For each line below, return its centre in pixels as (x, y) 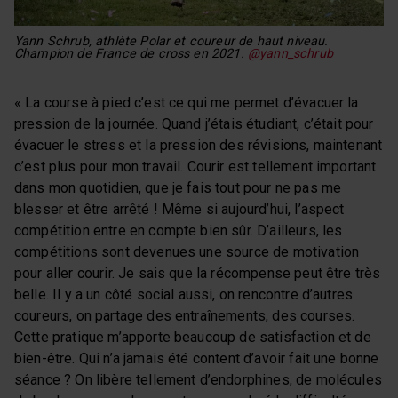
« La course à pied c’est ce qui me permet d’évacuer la (187, 102)
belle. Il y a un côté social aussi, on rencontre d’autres (184, 294)
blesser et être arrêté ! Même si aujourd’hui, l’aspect (179, 209)
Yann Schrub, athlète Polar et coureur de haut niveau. (171, 41)
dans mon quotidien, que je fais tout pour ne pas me (178, 187)
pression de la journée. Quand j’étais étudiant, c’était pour (194, 123)
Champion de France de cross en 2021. (131, 53)
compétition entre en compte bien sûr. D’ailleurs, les (179, 230)
